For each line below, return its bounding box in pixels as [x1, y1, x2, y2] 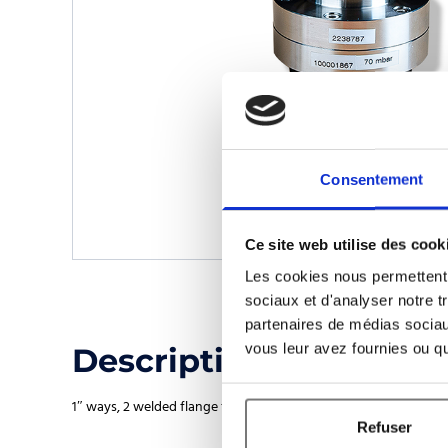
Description [72, 341, 267, 380]
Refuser [357, 418, 412, 436]
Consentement [320, 170, 424, 188]
